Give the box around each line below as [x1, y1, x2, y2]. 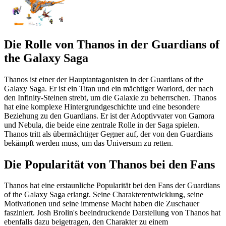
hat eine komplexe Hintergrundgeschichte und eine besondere [4, 102, 200, 111]
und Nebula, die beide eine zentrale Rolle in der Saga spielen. [4, 120, 199, 129]
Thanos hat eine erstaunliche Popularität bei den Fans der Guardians [4, 181, 220, 190]
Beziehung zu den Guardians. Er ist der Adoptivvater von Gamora [4, 111, 214, 120]
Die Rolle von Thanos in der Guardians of [4, 37, 219, 51]
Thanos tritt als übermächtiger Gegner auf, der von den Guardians [4, 129, 213, 138]
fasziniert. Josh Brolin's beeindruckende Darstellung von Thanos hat [4, 208, 220, 217]
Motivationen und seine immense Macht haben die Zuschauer [4, 199, 199, 208]
